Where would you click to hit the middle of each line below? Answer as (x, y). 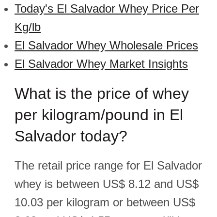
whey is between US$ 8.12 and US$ (107, 184)
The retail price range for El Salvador (108, 165)
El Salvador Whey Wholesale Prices (106, 45)
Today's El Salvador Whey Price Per (107, 8)
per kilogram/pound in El (99, 115)
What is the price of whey (102, 93)
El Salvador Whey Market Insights (101, 64)
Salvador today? (71, 136)
